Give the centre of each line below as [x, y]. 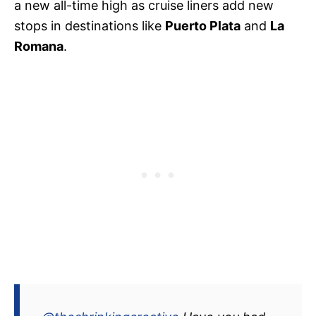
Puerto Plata [203, 26]
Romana [39, 47]
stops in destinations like [90, 26]
